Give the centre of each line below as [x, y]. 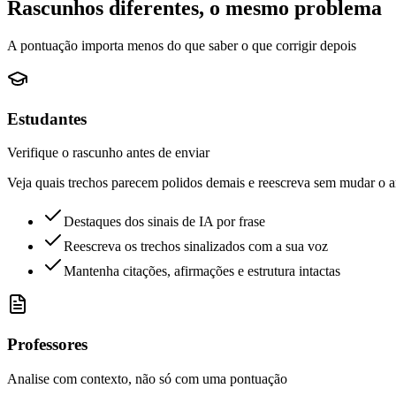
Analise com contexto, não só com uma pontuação [147, 378]
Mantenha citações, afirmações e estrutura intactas [202, 271]
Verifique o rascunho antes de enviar [108, 153]
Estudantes [47, 118]
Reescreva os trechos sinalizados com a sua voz [196, 247]
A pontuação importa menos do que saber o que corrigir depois [182, 45]
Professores [47, 344]
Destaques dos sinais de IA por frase [164, 222]
